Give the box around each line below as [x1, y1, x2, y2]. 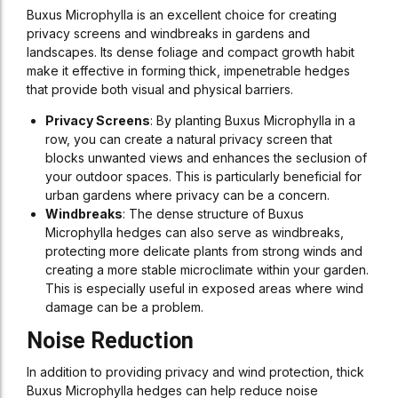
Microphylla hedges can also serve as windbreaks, [45, 225, 344, 240]
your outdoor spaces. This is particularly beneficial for [45, 169, 362, 184]
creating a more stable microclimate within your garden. [45, 262, 369, 277]
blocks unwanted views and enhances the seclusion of [45, 150, 367, 165]
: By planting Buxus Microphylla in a [150, 113, 355, 128]
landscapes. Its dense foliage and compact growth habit [27, 44, 354, 60]
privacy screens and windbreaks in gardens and [27, 26, 310, 41]
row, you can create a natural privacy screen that [45, 131, 332, 147]
